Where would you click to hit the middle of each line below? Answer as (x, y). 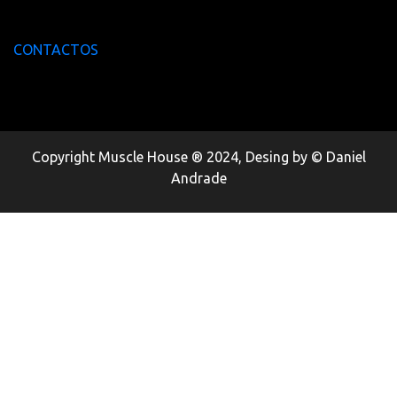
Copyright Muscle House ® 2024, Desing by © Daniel (198, 157)
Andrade (198, 179)
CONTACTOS (56, 50)
